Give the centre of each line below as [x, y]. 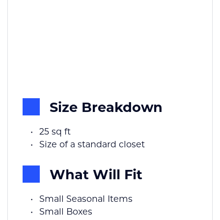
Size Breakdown [106, 106]
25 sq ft [55, 131]
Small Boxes [66, 211]
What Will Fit [96, 174]
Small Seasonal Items [86, 198]
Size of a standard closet [92, 144]
